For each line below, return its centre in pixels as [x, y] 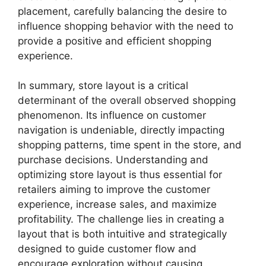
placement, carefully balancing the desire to [122, 11]
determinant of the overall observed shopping [127, 100]
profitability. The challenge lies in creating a [121, 219]
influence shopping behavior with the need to [126, 26]
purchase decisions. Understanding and [113, 160]
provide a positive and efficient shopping [115, 41]
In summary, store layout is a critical [103, 85]
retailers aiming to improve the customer [114, 189]
